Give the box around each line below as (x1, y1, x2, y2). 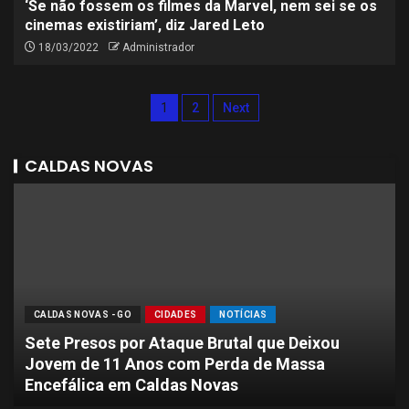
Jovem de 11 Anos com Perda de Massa (25, 354, 325, 373)
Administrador (122, 41, 194, 54)
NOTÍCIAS (219, 309, 267, 320)
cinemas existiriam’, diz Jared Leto (25, 16, 265, 34)
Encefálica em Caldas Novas (25, 375, 238, 394)
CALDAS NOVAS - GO (34, 309, 131, 320)
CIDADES (153, 309, 197, 320)
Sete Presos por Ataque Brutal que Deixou (25, 333, 340, 352)
